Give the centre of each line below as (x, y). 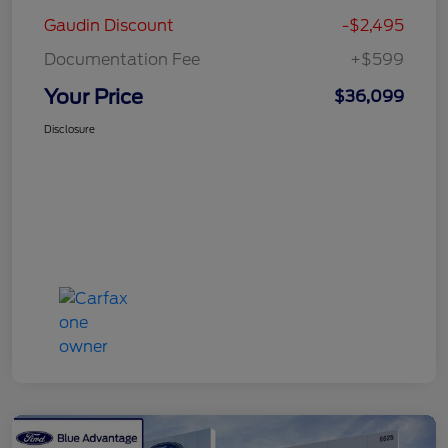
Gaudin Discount (109, 25)
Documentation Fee (122, 59)
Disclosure (69, 128)
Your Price (93, 96)
